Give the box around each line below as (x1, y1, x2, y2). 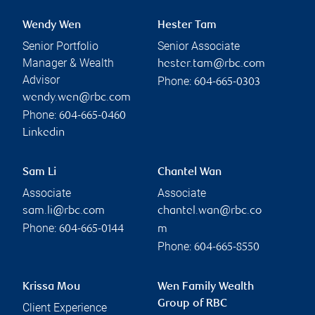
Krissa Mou (22, 281, 80, 294)
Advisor (22, 73, 60, 87)
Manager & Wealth (22, 56, 114, 70)
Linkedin (22, 127, 65, 140)
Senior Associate (157, 39, 240, 53)
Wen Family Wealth (157, 281, 254, 294)
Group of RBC (157, 298, 227, 311)
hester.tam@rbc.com (157, 58, 265, 71)
